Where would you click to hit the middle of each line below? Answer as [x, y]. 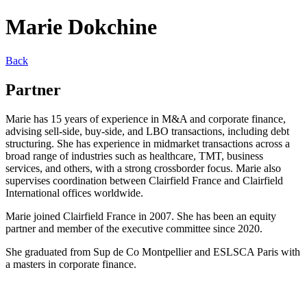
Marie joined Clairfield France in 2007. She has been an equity [141, 216]
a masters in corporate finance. [71, 264]
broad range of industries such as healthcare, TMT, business [134, 156]
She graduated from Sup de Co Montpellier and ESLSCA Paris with [153, 251]
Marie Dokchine [81, 27]
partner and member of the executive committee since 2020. [134, 228]
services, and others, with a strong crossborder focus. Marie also [143, 168]
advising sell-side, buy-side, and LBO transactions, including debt [147, 131]
